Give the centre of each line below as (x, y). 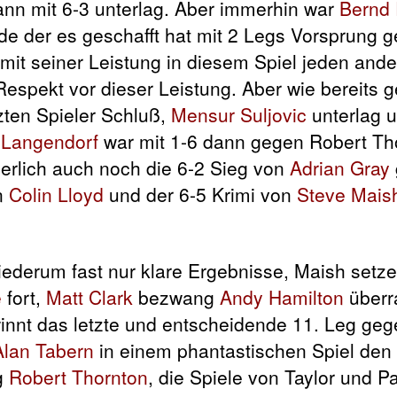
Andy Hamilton (282, 297)
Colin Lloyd (56, 194)
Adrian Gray (340, 167)
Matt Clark (90, 297)
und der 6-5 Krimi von (200, 194)
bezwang (176, 297)
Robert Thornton (78, 377)
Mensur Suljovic (239, 114)
